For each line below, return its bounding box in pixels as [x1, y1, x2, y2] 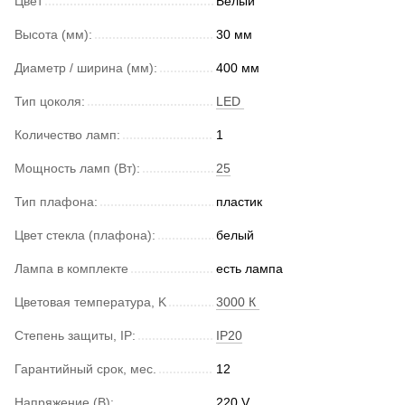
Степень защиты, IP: [14, 327, 136, 343]
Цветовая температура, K [14, 294, 166, 309]
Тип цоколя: [14, 93, 85, 108]
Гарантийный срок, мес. [14, 361, 156, 376]
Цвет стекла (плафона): [14, 227, 155, 242]
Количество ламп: [14, 127, 120, 142]
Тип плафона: [14, 193, 98, 209]
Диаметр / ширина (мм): [14, 60, 157, 75]
